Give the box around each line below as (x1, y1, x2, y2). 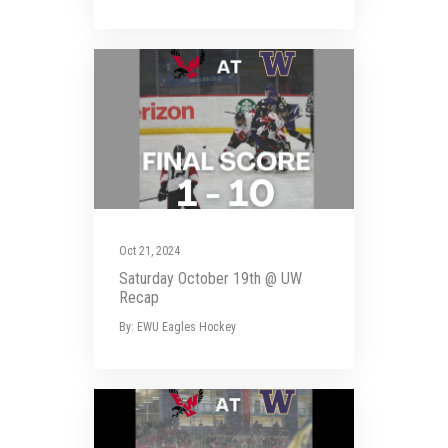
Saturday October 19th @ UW (119, 269, 302, 288)
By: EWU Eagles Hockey (119, 320, 236, 334)
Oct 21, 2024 (119, 244, 180, 258)
